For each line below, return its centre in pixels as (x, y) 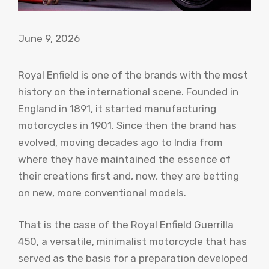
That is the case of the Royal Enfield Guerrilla (126, 225)
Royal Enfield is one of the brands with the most (133, 75)
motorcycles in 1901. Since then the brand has (127, 125)
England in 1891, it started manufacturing (117, 108)
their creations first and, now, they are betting (128, 176)
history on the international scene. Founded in (128, 92)
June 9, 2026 (49, 38)
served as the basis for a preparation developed (133, 258)
